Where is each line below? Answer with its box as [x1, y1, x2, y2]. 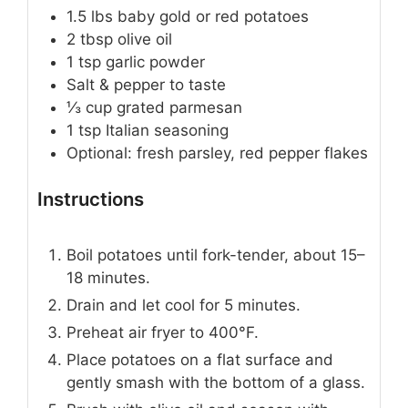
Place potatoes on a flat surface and [66, 350, 333, 369]
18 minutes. [66, 268, 150, 287]
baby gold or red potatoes [117, 7, 309, 26]
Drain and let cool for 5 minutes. [66, 295, 301, 314]
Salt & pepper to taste [66, 76, 226, 95]
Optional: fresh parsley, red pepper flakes [66, 144, 368, 163]
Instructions [37, 187, 144, 210]
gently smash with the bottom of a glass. [66, 372, 365, 392]
